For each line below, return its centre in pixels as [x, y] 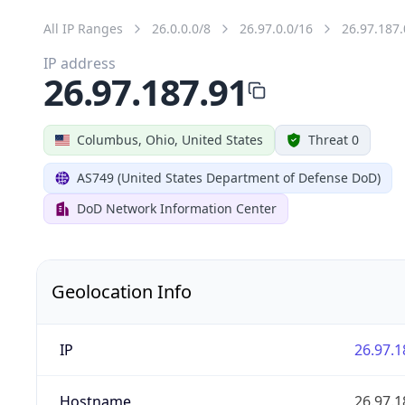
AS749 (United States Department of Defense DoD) [229, 177]
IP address [80, 63]
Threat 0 [334, 139]
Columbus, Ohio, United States [170, 139]
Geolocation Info [122, 291]
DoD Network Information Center [177, 208]
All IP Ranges [83, 28]
